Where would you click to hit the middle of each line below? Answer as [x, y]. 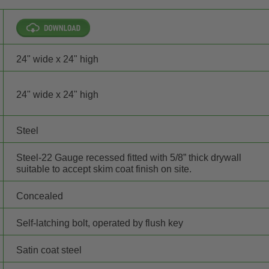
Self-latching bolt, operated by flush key [100, 223]
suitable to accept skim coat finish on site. [104, 169]
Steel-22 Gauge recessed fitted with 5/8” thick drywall [129, 157]
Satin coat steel [49, 250]
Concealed [40, 196]
